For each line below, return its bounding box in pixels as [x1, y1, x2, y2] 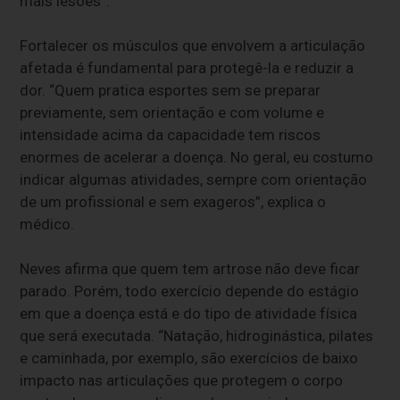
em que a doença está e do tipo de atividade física [20, 304, 358, 322]
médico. [20, 214, 75, 233]
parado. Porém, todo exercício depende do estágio [20, 281, 360, 300]
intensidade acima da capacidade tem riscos [20, 125, 321, 144]
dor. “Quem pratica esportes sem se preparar [20, 80, 321, 99]
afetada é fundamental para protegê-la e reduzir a [20, 58, 354, 77]
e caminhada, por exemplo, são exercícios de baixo [20, 348, 359, 367]
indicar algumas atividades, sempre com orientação [20, 170, 368, 188]
